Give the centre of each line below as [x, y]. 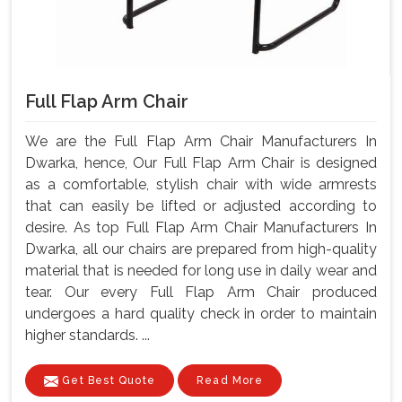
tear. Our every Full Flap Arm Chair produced [201, 293]
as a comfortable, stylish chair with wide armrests [201, 185]
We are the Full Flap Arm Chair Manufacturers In [201, 142]
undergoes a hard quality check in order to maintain [201, 314]
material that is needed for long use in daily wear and [201, 271]
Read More [230, 381]
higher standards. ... [87, 336]
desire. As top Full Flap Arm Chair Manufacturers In [201, 228]
